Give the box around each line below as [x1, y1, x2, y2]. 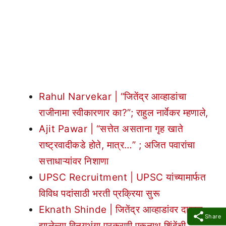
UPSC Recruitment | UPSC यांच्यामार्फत [39, 171, 206, 183]
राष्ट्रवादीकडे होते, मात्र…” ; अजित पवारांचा [39, 139, 195, 151]
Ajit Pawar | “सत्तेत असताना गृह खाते [39, 123, 183, 135]
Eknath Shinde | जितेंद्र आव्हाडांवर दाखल [39, 203, 203, 215]
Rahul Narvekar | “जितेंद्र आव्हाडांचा [39, 90, 186, 102]
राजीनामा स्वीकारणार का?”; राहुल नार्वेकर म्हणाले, [39, 106, 208, 119]
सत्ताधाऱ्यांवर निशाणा [39, 155, 109, 167]
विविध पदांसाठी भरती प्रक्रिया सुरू [39, 187, 160, 199]
